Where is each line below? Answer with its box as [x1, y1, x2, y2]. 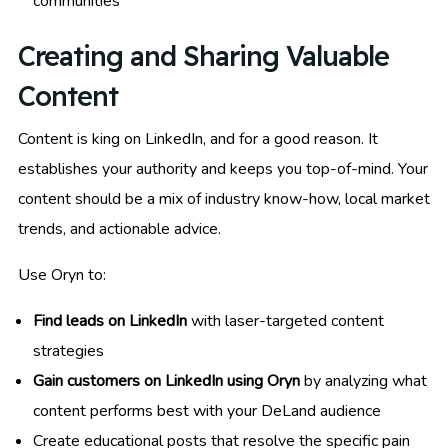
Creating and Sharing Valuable [18, 39, 389, 74]
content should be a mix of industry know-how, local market [18, 188, 430, 211]
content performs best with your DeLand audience [33, 400, 381, 423]
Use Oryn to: [18, 264, 106, 287]
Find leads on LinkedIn [33, 310, 187, 333]
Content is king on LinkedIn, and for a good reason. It [18, 128, 378, 151]
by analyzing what [300, 370, 427, 393]
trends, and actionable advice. [18, 218, 221, 241]
